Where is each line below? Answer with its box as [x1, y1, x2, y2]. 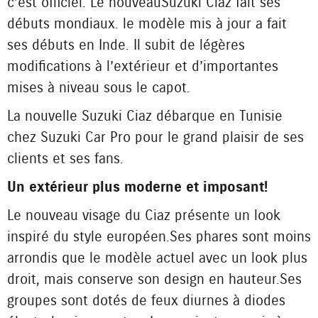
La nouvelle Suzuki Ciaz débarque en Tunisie [7, 107, 283, 126]
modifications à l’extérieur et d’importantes [7, 57, 278, 76]
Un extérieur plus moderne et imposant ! [7, 178, 268, 197]
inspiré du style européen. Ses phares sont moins [7, 228, 311, 246]
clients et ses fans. [7, 150, 124, 168]
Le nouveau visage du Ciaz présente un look [7, 207, 280, 225]
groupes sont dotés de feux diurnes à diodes [7, 292, 285, 310]
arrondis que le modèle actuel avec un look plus [7, 249, 307, 268]
